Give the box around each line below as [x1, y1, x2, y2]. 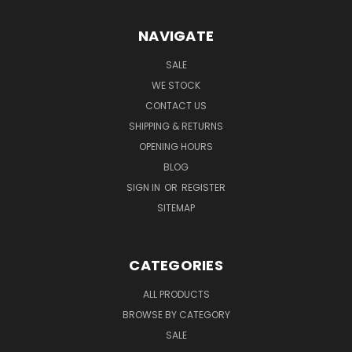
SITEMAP [157, 201, 195, 214]
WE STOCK [152, 79, 200, 92]
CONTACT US [145, 99, 207, 112]
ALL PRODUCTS [142, 288, 210, 301]
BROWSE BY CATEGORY [122, 308, 230, 321]
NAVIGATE [138, 26, 214, 46]
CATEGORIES [129, 255, 223, 275]
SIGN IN [126, 181, 163, 194]
